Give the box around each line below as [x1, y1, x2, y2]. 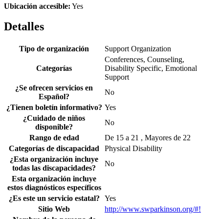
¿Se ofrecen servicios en [15, 84, 93, 92]
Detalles [4, 20, 44, 33]
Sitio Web [38, 205, 70, 214]
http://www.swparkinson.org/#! [105, 205, 201, 214]
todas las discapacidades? [12, 164, 96, 173]
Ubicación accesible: [4, 1, 70, 10]
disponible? [35, 123, 73, 131]
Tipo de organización [19, 44, 89, 53]
